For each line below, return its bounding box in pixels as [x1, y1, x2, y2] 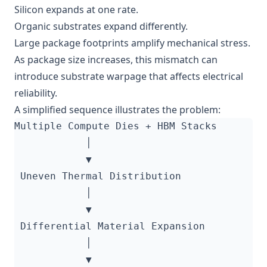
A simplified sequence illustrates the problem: [14, 103, 221, 116]
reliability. [14, 86, 57, 100]
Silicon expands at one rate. [14, 3, 138, 16]
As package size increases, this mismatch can [14, 53, 218, 66]
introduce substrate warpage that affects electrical [14, 70, 243, 83]
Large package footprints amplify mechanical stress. [14, 36, 250, 49]
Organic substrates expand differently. [14, 20, 188, 33]
